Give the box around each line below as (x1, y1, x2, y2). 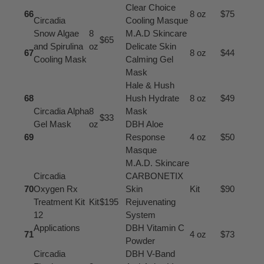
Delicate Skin (125, 41, 176, 51)
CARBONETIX (125, 170, 183, 181)
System (125, 209, 156, 220)
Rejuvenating (125, 196, 176, 207)
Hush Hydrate (125, 93, 179, 103)
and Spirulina (33, 41, 83, 51)
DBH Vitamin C (125, 222, 184, 233)
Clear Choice (125, 2, 176, 12)
